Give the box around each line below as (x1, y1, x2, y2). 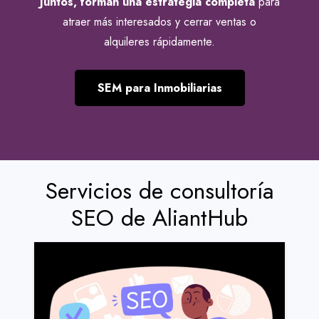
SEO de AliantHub (71, 202, 248, 235)
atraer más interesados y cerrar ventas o (63, 13, 256, 30)
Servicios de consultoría (45, 174, 274, 208)
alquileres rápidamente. (104, 33, 215, 50)
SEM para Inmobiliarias (97, 79, 222, 96)
